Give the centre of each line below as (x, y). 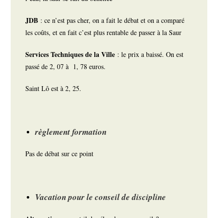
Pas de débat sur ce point (61, 154)
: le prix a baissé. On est (151, 54)
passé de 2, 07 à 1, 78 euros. (67, 67)
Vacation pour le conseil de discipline (101, 197)
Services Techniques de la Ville (72, 54)
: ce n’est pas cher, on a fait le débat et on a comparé (113, 20)
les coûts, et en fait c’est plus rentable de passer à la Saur (104, 33)
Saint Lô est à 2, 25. (55, 89)
